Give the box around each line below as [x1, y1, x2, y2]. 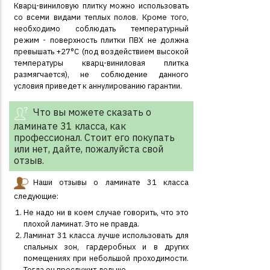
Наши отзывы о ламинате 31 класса [33, 177, 189, 188]
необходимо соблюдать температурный [14, 24, 189, 34]
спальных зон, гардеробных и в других [24, 242, 189, 252]
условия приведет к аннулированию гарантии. [14, 81, 182, 91]
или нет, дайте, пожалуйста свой [14, 143, 163, 155]
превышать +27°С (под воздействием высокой [14, 46, 189, 57]
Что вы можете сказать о [33, 106, 151, 119]
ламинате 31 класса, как [14, 120, 126, 132]
